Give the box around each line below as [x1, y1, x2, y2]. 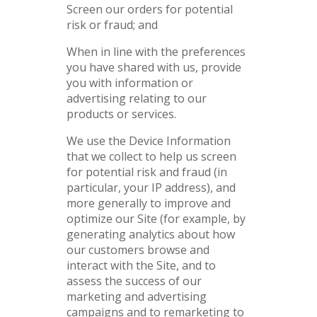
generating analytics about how [67, 226, 235, 242]
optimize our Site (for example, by [67, 211, 246, 226]
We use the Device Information [67, 133, 231, 149]
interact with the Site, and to [67, 258, 216, 273]
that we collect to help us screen [67, 149, 236, 164]
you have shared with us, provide [67, 59, 241, 75]
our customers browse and [67, 242, 209, 258]
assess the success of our [67, 273, 202, 289]
